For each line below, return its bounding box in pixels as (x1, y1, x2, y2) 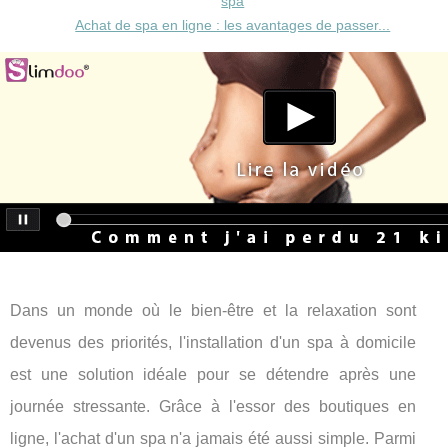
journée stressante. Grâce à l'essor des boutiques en (10, 397, 416, 415)
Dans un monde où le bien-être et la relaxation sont (10, 301, 416, 319)
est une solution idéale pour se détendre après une (10, 365, 416, 383)
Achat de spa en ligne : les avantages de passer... (75, 17, 391, 34)
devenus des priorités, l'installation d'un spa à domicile (10, 333, 416, 351)
